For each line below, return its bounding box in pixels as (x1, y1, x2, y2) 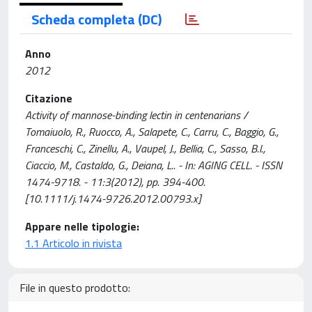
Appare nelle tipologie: (25, 218, 139, 235)
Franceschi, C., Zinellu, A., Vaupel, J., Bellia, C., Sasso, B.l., (25, 140, 265, 157)
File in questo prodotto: (19, 279, 130, 296)
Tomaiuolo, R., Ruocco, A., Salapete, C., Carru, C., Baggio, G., (25, 123, 279, 140)
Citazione (25, 90, 72, 107)
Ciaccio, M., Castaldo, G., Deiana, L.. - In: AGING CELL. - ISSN (25, 157, 282, 173)
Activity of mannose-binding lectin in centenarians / (25, 107, 248, 123)
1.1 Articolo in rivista (25, 235, 122, 251)
